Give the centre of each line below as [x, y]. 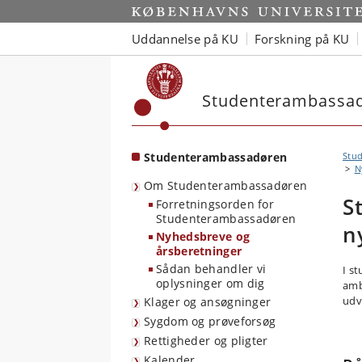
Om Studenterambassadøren [226, 185]
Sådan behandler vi [211, 269]
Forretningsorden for [215, 204]
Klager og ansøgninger [208, 302]
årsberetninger [199, 251]
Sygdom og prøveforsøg [210, 321]
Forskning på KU [302, 38]
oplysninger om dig [210, 283]
